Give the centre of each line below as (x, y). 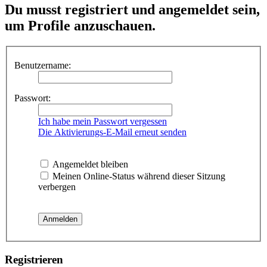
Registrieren (34, 259)
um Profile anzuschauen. (80, 26)
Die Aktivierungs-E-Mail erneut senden (112, 132)
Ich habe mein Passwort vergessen (103, 121)
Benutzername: (43, 65)
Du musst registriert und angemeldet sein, (132, 10)
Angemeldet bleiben (89, 164)
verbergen (57, 187)
